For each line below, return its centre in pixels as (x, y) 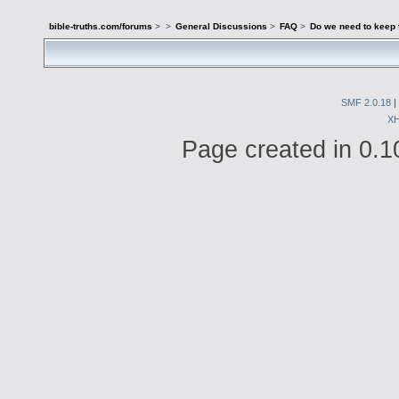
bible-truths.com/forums (101, 27)
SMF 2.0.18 (366, 102)
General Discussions (221, 27)
